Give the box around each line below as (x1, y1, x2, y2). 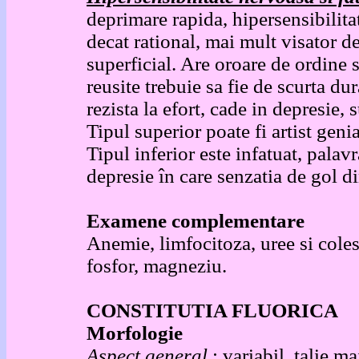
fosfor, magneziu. (87, 255, 227, 276)
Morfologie (87, 322, 183, 344)
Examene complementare (87, 210, 305, 232)
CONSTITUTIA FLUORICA (87, 300, 338, 321)
